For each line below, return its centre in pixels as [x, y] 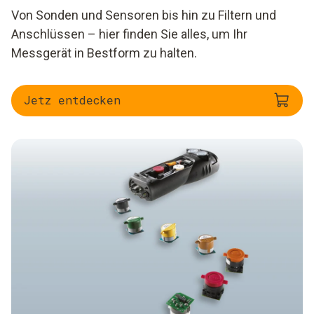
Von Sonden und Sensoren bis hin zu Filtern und [144, 15]
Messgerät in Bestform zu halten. [104, 53]
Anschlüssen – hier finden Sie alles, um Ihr [129, 34]
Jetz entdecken [72, 100]
